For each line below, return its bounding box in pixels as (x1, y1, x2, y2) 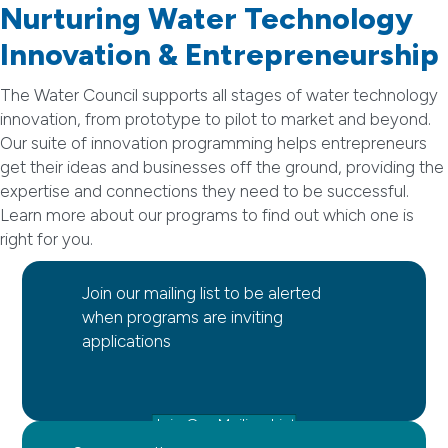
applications (82, 331, 172, 352)
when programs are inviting (82, 307, 284, 328)
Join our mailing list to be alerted (82, 283, 322, 304)
